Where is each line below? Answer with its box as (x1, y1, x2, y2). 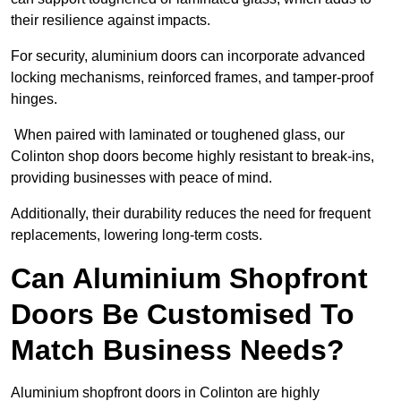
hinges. (11, 91, 57, 107)
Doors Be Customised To (11, 298, 354, 331)
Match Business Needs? (11, 334, 345, 367)
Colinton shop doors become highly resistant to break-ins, (11, 149, 374, 165)
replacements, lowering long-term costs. (11, 227, 262, 243)
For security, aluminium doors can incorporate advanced (11, 48, 365, 64)
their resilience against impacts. (11, 13, 210, 29)
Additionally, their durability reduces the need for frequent (11, 206, 371, 222)
